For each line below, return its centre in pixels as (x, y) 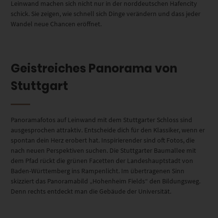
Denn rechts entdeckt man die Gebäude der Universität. (91, 191)
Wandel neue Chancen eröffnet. (56, 24)
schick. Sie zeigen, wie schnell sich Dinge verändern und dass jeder (106, 13)
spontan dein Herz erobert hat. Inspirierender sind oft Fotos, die (103, 140)
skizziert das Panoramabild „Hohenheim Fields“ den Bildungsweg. (106, 181)
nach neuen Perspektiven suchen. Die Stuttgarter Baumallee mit (104, 150)
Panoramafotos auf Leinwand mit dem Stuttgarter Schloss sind (102, 119)
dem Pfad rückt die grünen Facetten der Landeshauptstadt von (102, 160)
